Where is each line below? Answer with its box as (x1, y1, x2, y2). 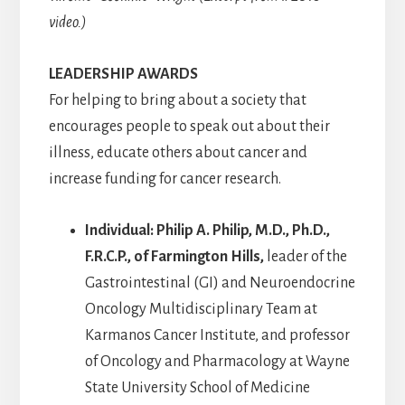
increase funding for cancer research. (48, 171, 281, 188)
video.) (48, 14, 87, 32)
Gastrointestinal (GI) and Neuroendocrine (84, 275, 355, 292)
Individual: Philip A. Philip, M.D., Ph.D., (84, 222, 330, 240)
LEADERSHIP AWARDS (48, 66, 206, 83)
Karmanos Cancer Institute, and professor (84, 327, 350, 344)
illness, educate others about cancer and (48, 145, 307, 162)
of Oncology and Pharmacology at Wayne (84, 353, 350, 371)
